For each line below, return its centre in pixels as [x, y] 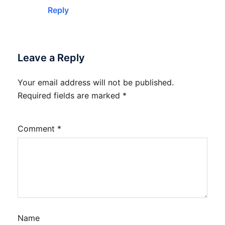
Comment [37, 129]
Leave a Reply [51, 58]
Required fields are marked [70, 95]
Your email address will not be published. [96, 82]
